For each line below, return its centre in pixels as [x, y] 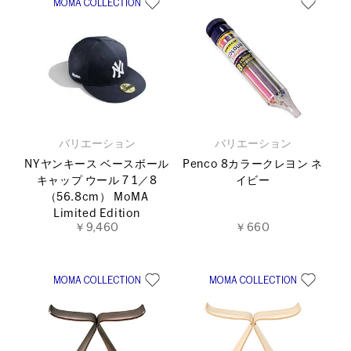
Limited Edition [97, 214]
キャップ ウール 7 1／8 [97, 181]
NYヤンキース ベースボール [97, 165]
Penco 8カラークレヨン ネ [253, 165]
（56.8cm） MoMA [97, 197]
